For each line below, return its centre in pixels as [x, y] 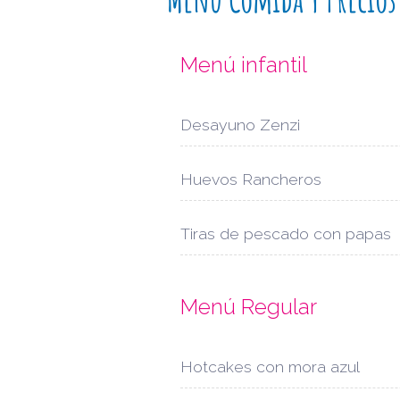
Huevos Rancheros [251, 179]
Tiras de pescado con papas [286, 234]
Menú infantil [244, 65]
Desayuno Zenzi [240, 125]
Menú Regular [249, 307]
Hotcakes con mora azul [270, 367]
